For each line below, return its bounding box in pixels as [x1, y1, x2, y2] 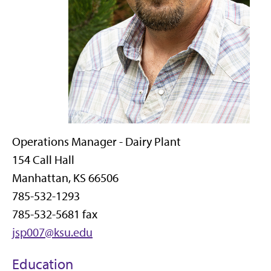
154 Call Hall [12, 152, 74, 167]
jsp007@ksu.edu [12, 225, 93, 240]
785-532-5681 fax [12, 207, 97, 221]
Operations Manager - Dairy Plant [12, 134, 181, 149]
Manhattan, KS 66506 [12, 171, 119, 185]
